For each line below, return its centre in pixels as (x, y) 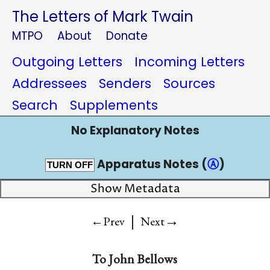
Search (35, 105)
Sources (189, 83)
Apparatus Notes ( (151, 164)
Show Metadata (135, 189)
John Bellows (143, 259)
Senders (125, 83)
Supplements (114, 105)
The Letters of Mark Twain (103, 17)
